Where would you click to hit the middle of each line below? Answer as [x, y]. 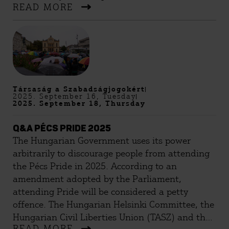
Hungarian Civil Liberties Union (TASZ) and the [111, 217]
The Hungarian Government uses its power [102, 140]
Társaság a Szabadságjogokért [79, 89]
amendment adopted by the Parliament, [97, 179]
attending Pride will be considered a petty [100, 191]
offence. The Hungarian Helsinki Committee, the [113, 204]
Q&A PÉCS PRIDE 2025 [62, 129]
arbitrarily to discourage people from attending [111, 153]
